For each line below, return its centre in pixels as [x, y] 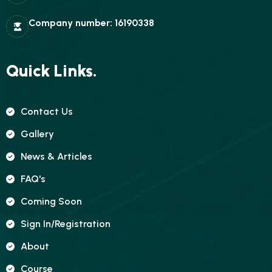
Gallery [37, 134]
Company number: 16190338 [91, 23]
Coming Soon [51, 201]
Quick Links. [52, 71]
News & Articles [56, 156]
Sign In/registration [66, 224]
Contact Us [47, 111]
